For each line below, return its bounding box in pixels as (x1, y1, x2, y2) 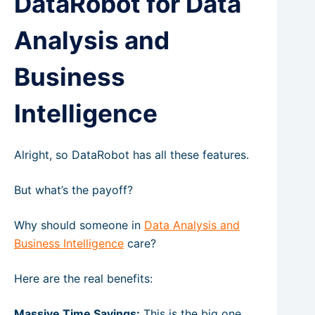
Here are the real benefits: (14, 271, 153, 286)
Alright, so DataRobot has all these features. (14, 148, 249, 162)
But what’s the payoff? (14, 183, 133, 198)
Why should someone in (14, 218, 144, 233)
